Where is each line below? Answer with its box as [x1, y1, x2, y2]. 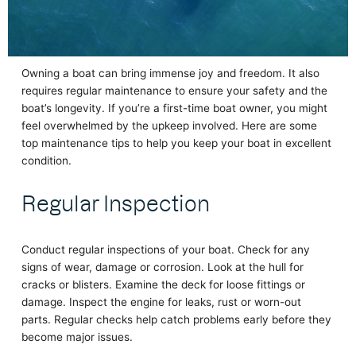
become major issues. [21, 331, 133, 344]
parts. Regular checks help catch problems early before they [21, 313, 331, 327]
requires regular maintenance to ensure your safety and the [21, 84, 327, 98]
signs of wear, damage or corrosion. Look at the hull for [21, 261, 304, 274]
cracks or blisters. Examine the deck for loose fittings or [21, 278, 305, 292]
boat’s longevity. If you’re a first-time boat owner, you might [21, 102, 327, 115]
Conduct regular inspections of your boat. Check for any [21, 243, 310, 257]
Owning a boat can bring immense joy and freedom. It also [21, 67, 319, 80]
